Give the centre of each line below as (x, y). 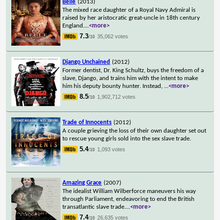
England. (74, 26)
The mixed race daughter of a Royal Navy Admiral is (129, 10)
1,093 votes (111, 149)
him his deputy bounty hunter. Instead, (113, 86)
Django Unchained (86, 62)
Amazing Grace (82, 183)
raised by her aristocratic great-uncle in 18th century (131, 18)
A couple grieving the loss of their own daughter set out (135, 131)
